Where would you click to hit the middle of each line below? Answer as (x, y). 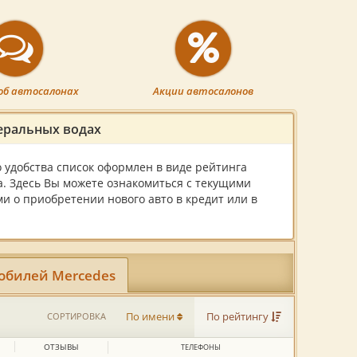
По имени (151, 316)
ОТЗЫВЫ (61, 346)
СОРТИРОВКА (76, 316)
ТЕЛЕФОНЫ (200, 347)
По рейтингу (239, 316)
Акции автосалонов (204, 91)
